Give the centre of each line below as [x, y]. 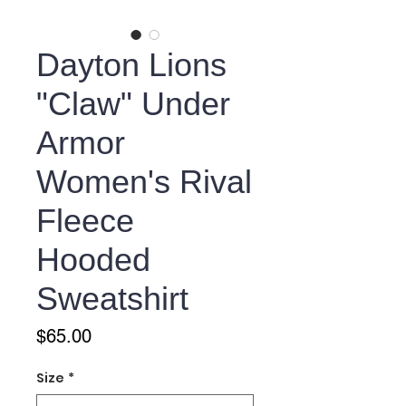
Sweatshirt [112, 299]
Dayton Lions [131, 65]
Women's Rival [144, 182]
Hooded [93, 260]
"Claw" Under [133, 104]
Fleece [85, 221]
